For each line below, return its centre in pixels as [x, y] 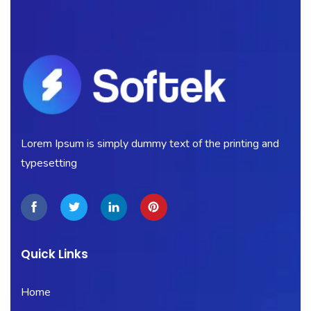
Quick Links [54, 254]
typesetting [49, 163]
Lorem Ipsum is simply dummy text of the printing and [150, 144]
